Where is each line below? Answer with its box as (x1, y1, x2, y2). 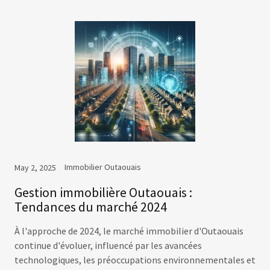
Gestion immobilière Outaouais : (14, 184, 192, 201)
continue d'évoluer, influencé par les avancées (14, 239, 202, 252)
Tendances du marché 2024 (14, 198, 167, 216)
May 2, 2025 (14, 162, 56, 174)
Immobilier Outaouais (64, 162, 141, 173)
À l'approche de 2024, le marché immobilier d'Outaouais (14, 225, 243, 237)
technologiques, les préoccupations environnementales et (14, 254, 256, 266)
